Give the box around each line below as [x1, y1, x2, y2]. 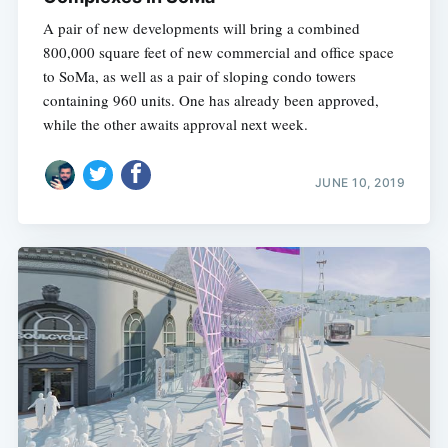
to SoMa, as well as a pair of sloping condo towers [42, 65, 356, 86]
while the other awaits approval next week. [42, 113, 308, 134]
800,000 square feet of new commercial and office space [42, 41, 394, 62]
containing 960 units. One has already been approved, [42, 89, 379, 110]
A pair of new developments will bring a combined [42, 17, 360, 38]
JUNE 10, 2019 [314, 175, 406, 191]
